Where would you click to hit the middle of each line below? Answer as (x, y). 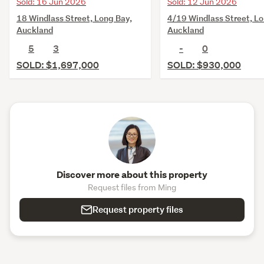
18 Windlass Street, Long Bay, (74, 18)
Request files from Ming (132, 188)
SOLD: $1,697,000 (58, 65)
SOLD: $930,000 (204, 65)
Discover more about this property (132, 175)
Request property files (138, 210)
